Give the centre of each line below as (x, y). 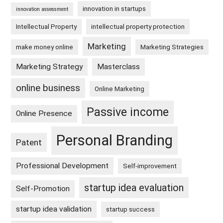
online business (48, 88)
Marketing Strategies (172, 47)
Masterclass (119, 67)
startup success (131, 210)
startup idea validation (54, 209)
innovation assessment (42, 9)
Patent (29, 143)
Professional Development (62, 166)
